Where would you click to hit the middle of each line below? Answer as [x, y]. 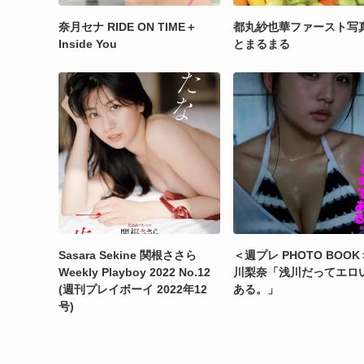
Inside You [88, 44]
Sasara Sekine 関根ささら [133, 256]
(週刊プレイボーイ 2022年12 [133, 290]
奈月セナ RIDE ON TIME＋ [128, 27]
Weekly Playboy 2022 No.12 [134, 273]
